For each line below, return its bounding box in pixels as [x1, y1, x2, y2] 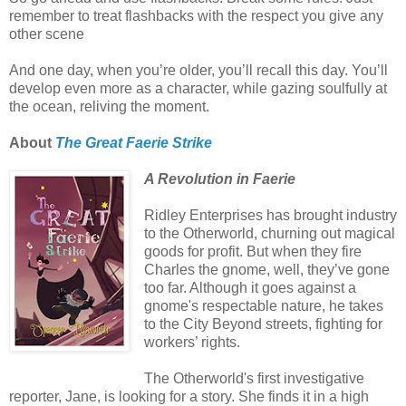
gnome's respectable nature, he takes [143, 297, 383, 314]
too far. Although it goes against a [143, 279, 356, 295]
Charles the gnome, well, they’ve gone [143, 261, 390, 277]
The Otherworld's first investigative [143, 370, 364, 386]
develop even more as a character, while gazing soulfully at [9, 80, 387, 96]
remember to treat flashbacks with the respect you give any [9, 7, 383, 24]
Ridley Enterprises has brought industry [143, 207, 397, 223]
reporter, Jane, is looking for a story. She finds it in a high [9, 388, 369, 404]
